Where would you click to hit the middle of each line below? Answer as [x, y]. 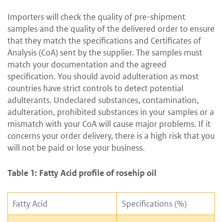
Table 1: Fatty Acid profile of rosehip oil [82, 173]
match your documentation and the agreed [87, 64]
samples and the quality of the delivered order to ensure [111, 28]
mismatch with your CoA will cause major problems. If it [109, 124]
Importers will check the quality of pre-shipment [96, 17]
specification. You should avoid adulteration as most [103, 76]
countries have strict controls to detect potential [95, 88]
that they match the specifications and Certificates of [104, 40]
